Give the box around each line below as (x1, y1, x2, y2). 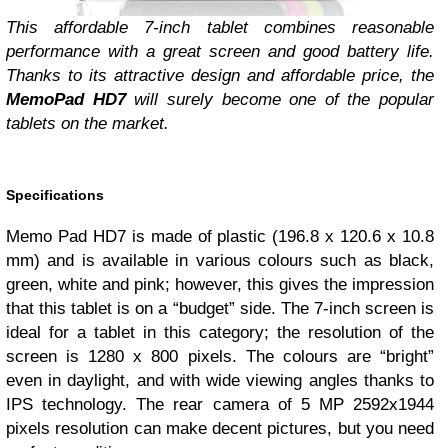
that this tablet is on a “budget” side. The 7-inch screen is (6, 299, 434, 318)
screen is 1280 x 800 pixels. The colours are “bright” (6, 347, 434, 366)
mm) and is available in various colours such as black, (6, 251, 434, 270)
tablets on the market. (6, 114, 169, 133)
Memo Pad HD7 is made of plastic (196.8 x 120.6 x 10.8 (6, 227, 434, 246)
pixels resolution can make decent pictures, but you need (6, 419, 434, 438)
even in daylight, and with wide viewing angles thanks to (6, 371, 434, 390)
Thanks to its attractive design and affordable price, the (6, 66, 434, 85)
